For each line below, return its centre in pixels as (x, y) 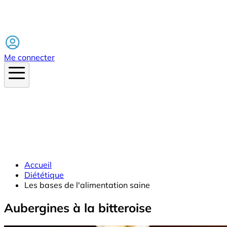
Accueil (38, 164)
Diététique (44, 175)
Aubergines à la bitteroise (78, 207)
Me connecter (29, 57)
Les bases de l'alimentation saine (87, 185)
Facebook (22, 29)
